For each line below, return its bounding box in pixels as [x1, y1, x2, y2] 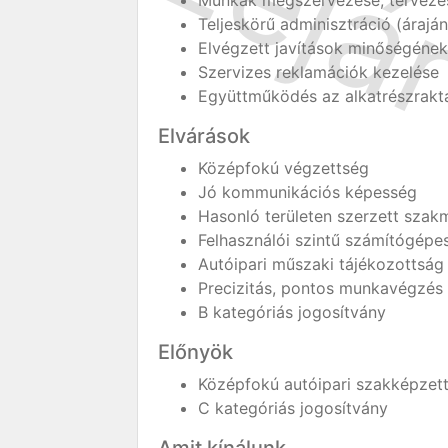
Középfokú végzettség [198, 158, 369, 178]
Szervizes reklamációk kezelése [198, 62, 439, 82]
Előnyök [158, 340, 233, 364]
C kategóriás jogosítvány [198, 398, 388, 418]
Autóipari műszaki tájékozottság [198, 254, 444, 274]
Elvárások [158, 124, 250, 148]
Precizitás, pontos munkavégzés [198, 278, 443, 298]
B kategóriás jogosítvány [198, 302, 386, 322]
